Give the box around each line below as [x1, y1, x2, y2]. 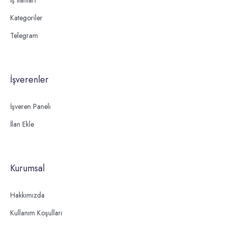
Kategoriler [10, 12, 43, 23]
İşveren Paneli [10, 101, 51, 111]
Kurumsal [10, 161, 45, 175]
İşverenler [10, 72, 49, 86]
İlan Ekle [10, 119, 34, 129]
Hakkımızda [10, 190, 45, 200]
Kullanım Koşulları [10, 207, 62, 218]
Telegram [10, 30, 38, 41]
